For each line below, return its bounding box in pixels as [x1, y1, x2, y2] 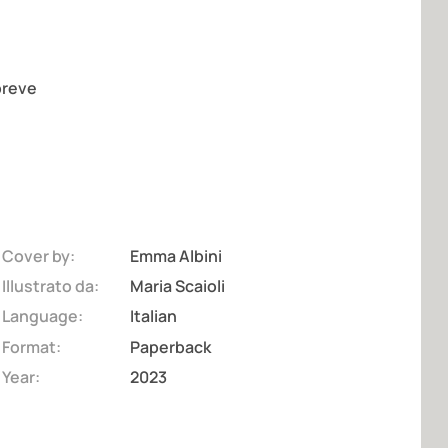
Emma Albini [129, 244, 222, 267]
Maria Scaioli [129, 275, 225, 298]
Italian [129, 305, 177, 328]
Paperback [129, 335, 211, 358]
